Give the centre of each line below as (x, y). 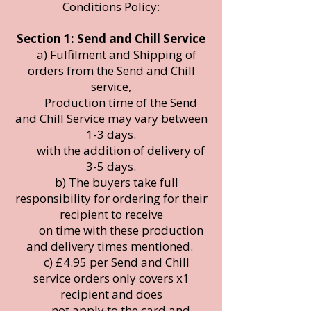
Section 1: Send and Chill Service (111, 38)
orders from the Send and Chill (111, 70)
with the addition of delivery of (111, 150)
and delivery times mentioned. (111, 246)
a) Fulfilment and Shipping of (111, 54)
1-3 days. (111, 134)
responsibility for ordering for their (111, 198)
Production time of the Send (111, 102)
